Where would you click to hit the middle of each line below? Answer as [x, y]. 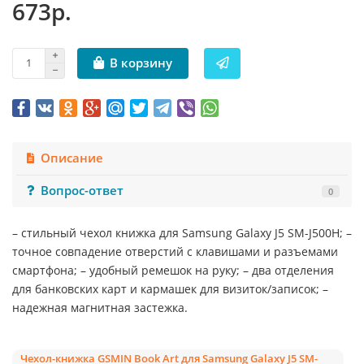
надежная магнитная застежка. [100, 307]
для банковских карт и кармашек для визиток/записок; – [170, 288]
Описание [72, 158]
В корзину [141, 63]
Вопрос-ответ [82, 191]
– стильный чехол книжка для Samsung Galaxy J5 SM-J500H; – [182, 232]
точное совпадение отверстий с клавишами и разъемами [175, 251]
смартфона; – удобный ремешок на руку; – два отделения [173, 270]
